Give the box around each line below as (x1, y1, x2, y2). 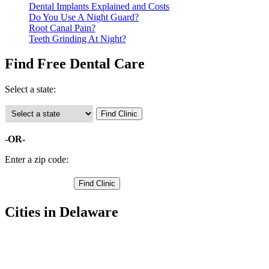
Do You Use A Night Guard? (29, 11, 139, 22)
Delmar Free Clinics (29, 243, 105, 254)
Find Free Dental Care (5, 56, 145, 72)
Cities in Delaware (5, 204, 118, 220)
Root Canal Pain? (29, 22, 95, 33)
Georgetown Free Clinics (29, 254, 124, 265)
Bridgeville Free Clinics (29, 232, 119, 243)
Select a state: (5, 84, 56, 95)
